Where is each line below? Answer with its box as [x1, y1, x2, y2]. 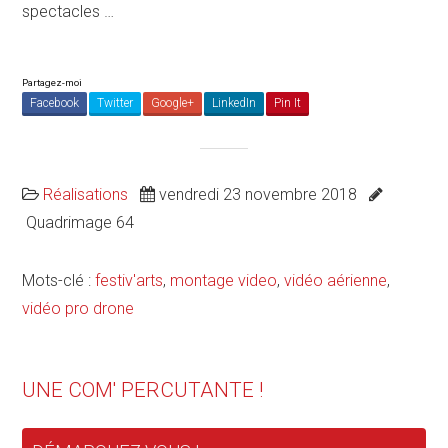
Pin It [274, 95, 302, 110]
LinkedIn [212, 95, 257, 110]
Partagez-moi [22, 76, 83, 88]
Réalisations [43, 184, 129, 204]
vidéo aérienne [284, 270, 388, 290]
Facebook [30, 95, 80, 110]
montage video [170, 270, 278, 290]
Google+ [151, 95, 195, 110]
